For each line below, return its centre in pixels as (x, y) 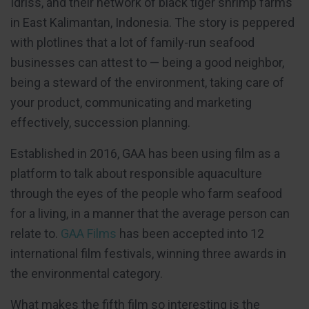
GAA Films (89, 234)
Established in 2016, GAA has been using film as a (145, 154)
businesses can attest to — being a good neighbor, (147, 63)
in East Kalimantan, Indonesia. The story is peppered (152, 23)
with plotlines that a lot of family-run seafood (132, 43)
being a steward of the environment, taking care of (147, 83)
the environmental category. (87, 274)
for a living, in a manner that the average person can (150, 214)
